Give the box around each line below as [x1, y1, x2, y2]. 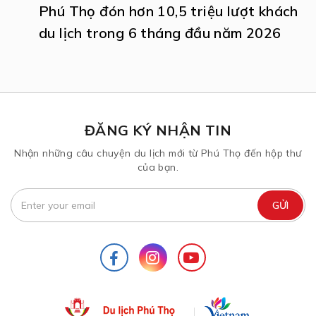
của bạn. [137, 160, 179, 174]
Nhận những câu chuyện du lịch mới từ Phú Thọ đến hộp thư [14, 146, 302, 159]
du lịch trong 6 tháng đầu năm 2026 [39, 23, 281, 42]
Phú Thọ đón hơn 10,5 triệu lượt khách [39, 1, 298, 20]
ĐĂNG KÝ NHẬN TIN [84, 121, 232, 139]
